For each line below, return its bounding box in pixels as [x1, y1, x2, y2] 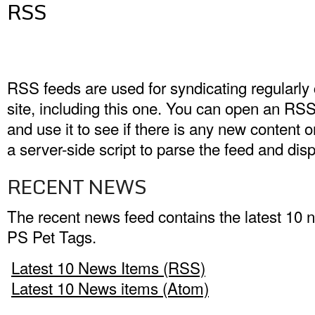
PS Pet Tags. [7, 225, 96, 247]
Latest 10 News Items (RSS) [11, 256, 205, 278]
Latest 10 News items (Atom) [11, 276, 209, 299]
